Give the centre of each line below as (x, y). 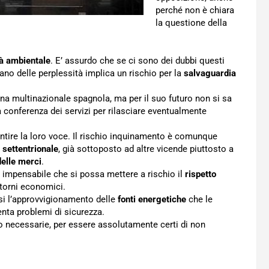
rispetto (201, 174)
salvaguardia (210, 73)
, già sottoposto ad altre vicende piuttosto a (146, 149)
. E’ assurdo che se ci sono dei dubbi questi (138, 61)
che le (199, 199)
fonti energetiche (152, 199)
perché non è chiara (195, 10)
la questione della (191, 23)
